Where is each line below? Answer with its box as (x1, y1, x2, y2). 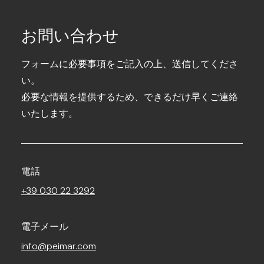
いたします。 (21, 107, 78, 120)
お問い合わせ (21, 26, 119, 46)
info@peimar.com (21, 240, 96, 252)
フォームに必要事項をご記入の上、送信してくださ (21, 58, 238, 70)
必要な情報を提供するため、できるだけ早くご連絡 (21, 91, 238, 103)
